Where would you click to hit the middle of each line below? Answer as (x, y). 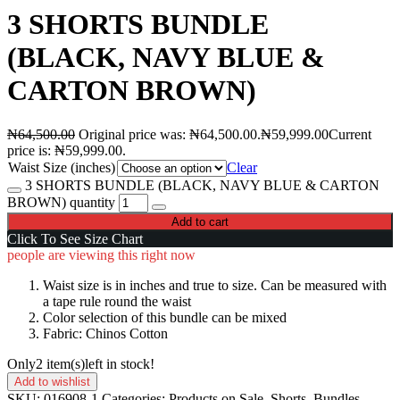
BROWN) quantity (61, 202)
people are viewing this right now (101, 254)
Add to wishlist (52, 381)
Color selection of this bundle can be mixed (165, 317)
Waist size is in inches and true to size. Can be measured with (215, 285)
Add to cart (200, 221)
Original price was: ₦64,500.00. (170, 134)
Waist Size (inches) (62, 167)
